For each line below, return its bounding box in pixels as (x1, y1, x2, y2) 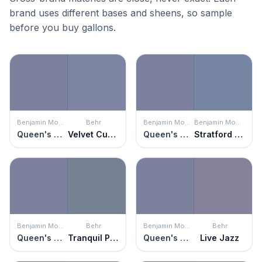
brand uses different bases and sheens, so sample (9, 7, 232, 19)
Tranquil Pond (110, 233, 118, 243)
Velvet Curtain (108, 129, 116, 139)
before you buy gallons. (9, 22, 116, 33)
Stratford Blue (235, 129, 243, 139)
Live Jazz (200, 233, 239, 243)
